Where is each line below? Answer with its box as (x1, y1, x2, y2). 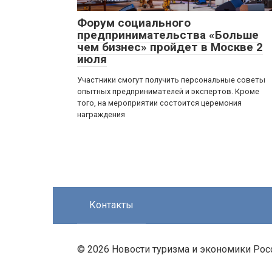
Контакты (89, 199, 134, 211)
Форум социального (77, 16, 191, 30)
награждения (77, 110, 125, 119)
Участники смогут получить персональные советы (77, 75, 265, 84)
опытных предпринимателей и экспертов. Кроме (77, 87, 259, 96)
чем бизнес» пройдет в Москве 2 (77, 40, 263, 54)
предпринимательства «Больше (77, 28, 259, 42)
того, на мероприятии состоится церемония (77, 98, 242, 107)
